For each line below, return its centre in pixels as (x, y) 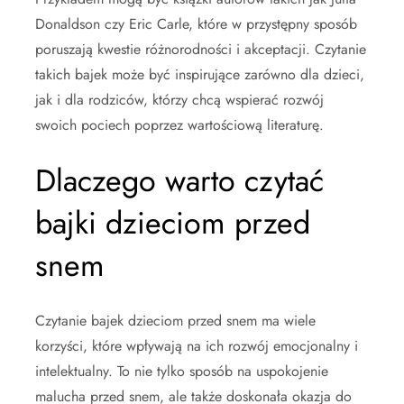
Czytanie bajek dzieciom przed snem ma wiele (175, 321)
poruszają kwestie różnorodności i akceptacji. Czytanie (201, 49)
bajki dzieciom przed (173, 223)
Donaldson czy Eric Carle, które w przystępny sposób (196, 24)
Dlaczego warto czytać (179, 181)
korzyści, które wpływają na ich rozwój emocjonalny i (197, 346)
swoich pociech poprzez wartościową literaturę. (179, 125)
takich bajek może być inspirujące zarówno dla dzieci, (200, 74)
